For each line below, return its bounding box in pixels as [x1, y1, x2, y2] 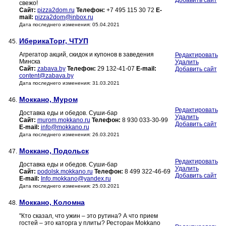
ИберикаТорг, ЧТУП [19, 37, 88, 45]
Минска [19, 58, 40, 66]
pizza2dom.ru [37, 7, 75, 14]
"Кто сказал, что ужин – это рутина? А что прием [19, 212, 158, 220]
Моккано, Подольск [19, 147, 89, 155]
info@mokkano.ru [40, 124, 89, 131]
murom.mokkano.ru [37, 117, 90, 124]
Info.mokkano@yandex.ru [40, 175, 111, 183]
